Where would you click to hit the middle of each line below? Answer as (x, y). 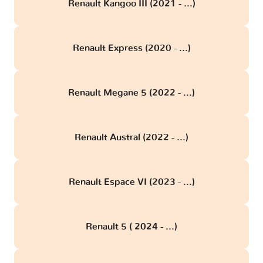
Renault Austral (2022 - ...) (131, 137)
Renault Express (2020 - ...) (131, 48)
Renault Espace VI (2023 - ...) (131, 182)
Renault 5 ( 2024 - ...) (131, 226)
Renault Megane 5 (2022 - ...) (131, 92)
